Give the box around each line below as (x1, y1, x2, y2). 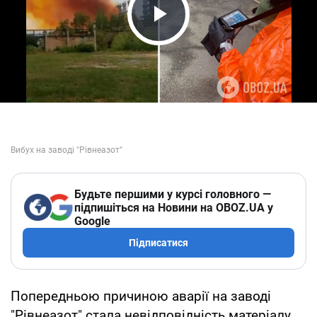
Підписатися (129, 236, 188, 248)
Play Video (132, 25, 265, 56)
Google (74, 214, 110, 228)
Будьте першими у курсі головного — (74, 187, 271, 201)
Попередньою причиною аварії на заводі (11, 287, 271, 304)
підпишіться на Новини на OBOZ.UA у (74, 200, 273, 214)
